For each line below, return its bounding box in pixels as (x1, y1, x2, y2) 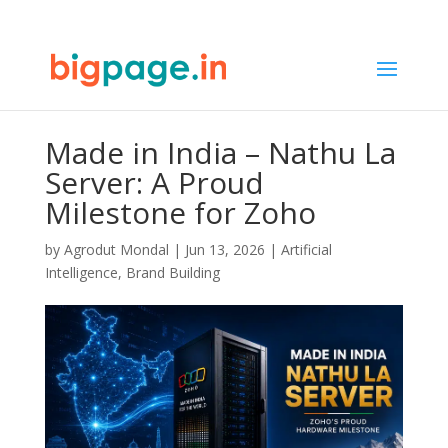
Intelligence (44, 263, 118, 282)
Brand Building (125, 263, 220, 282)
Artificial (280, 240, 332, 259)
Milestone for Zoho (44, 192, 316, 233)
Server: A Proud (44, 162, 264, 203)
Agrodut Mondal (63, 240, 169, 259)
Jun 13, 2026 (184, 240, 265, 259)
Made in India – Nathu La (44, 132, 396, 173)
